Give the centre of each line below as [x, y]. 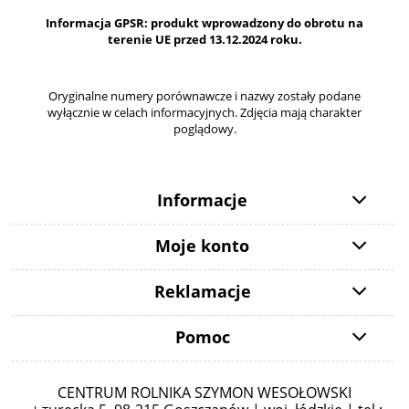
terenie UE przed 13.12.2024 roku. [204, 39]
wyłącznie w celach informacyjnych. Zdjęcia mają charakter [204, 112]
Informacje [203, 200]
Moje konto [203, 246]
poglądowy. [204, 128]
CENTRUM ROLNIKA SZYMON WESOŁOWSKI [204, 392]
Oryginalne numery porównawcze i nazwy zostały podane [204, 95]
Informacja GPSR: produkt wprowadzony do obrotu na [204, 22]
